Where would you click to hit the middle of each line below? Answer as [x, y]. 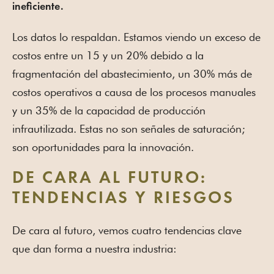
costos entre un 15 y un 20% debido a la [108, 55]
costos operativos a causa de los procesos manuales [134, 92]
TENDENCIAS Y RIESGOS [123, 198]
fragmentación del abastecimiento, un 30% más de [132, 73]
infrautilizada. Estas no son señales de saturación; [129, 128]
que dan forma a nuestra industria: [94, 248]
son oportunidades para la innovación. [103, 147]
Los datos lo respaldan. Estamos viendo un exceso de [136, 37]
